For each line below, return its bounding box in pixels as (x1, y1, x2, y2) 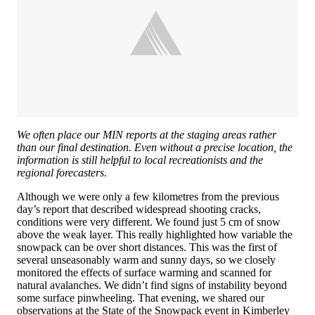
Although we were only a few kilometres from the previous (17, 190, 279, 202)
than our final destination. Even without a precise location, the (17, 141, 292, 153)
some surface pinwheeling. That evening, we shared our (17, 291, 264, 304)
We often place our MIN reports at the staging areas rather (17, 128, 276, 141)
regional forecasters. (17, 166, 107, 179)
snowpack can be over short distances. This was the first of (17, 240, 277, 253)
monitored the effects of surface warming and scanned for (17, 266, 271, 278)
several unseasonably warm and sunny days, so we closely (17, 253, 276, 266)
